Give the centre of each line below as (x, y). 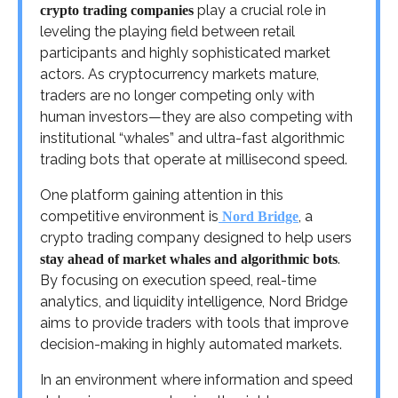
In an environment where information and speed (196, 379)
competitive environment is (129, 216)
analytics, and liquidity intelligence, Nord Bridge (194, 301)
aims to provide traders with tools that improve (194, 322)
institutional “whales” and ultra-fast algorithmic (192, 138)
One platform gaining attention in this (162, 195)
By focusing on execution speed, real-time (178, 280)
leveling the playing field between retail (167, 31)
